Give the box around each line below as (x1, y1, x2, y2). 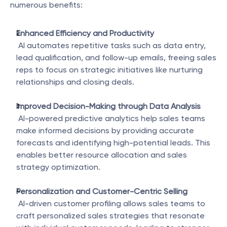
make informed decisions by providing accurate (16, 126, 194, 135)
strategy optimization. (16, 162, 100, 172)
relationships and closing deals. (16, 77, 134, 87)
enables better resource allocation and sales (16, 150, 187, 160)
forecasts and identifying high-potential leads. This (16, 138, 210, 147)
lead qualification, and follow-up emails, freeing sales (16, 53, 216, 62)
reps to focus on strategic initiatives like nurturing (16, 65, 203, 74)
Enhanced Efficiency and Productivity (16, 28, 154, 38)
